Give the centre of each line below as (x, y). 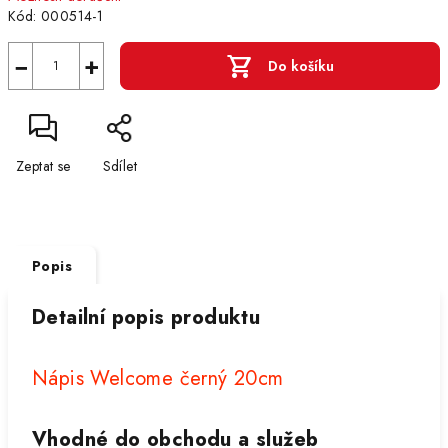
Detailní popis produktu (146, 317)
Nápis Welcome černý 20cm (158, 378)
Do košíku (301, 66)
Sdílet (120, 166)
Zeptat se (43, 166)
